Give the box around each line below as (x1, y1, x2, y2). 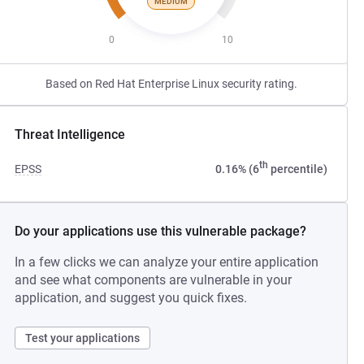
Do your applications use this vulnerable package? (15, 223, 307, 239)
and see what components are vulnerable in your (15, 272, 292, 288)
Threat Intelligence (15, 127, 126, 142)
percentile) (267, 162, 327, 175)
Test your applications (25, 331, 141, 344)
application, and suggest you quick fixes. (15, 290, 248, 305)
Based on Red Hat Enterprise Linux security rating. (45, 77, 297, 90)
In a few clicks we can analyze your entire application (15, 254, 319, 270)
